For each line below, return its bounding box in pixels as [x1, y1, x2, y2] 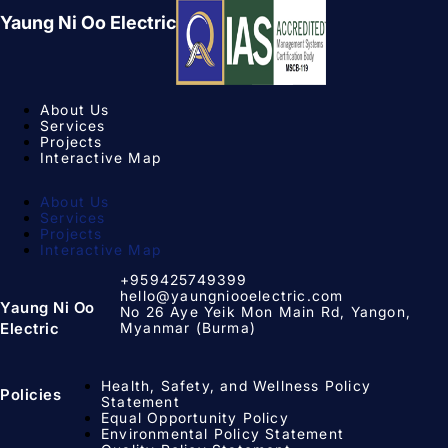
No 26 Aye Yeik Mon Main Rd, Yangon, [119, 302, 411, 320]
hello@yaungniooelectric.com [119, 286, 344, 304]
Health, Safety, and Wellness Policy [101, 376, 371, 394]
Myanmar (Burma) [119, 318, 256, 336]
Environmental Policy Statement [101, 424, 345, 442]
